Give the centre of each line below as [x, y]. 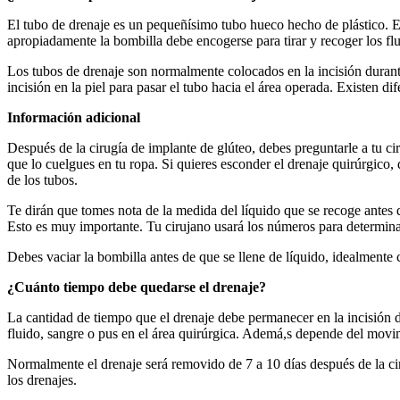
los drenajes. [42, 379]
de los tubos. [42, 179]
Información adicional [74, 117]
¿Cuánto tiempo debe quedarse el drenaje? [137, 287]
